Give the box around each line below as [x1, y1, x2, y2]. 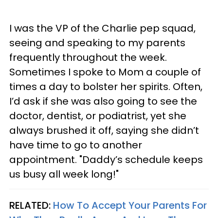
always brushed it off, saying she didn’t [9, 123, 199, 137]
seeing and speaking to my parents [9, 36, 185, 50]
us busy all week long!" [9, 167, 124, 181]
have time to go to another [9, 138, 142, 152]
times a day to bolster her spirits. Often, [9, 79, 202, 93]
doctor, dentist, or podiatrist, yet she [9, 109, 186, 123]
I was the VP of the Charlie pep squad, [9, 21, 196, 35]
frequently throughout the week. [9, 50, 167, 64]
